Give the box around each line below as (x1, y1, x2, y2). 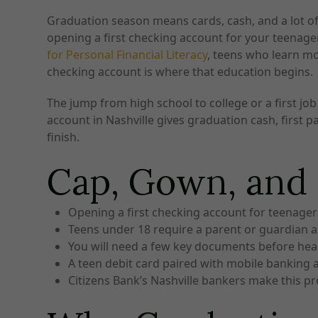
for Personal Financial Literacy (47, 47, 208, 63)
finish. (47, 129, 80, 146)
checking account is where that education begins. (47, 64, 314, 80)
